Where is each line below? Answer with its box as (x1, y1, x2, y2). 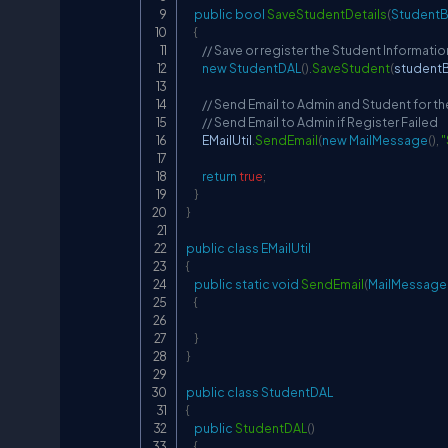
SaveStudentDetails (267, 6, 387, 22)
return (202, 168, 237, 184)
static (235, 276, 270, 292)
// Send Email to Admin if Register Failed (202, 114, 438, 130)
